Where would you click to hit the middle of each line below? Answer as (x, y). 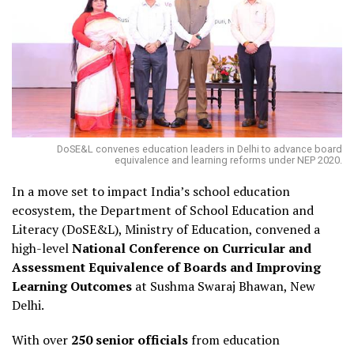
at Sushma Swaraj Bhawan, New (224, 286)
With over (41, 340)
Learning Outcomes (72, 286)
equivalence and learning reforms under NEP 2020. (228, 160)
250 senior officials (130, 340)
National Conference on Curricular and (192, 249)
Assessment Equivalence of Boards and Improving (166, 267)
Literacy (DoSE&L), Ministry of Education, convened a (166, 230)
